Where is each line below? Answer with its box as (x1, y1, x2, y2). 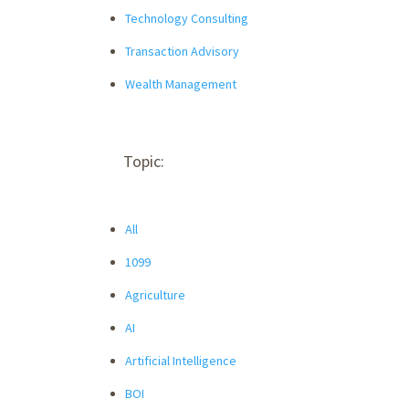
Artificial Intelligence (125, 351, 236, 369)
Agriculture (125, 286, 185, 303)
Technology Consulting (125, 9, 248, 26)
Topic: (123, 150, 164, 172)
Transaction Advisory (125, 42, 239, 59)
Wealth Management (125, 75, 236, 92)
